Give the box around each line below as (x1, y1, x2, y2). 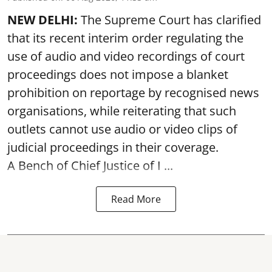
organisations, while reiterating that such (7, 102, 236, 119)
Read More (111, 192, 161, 206)
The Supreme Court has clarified (78, 11, 261, 28)
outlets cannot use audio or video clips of (7, 120, 237, 137)
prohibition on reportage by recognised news (7, 84, 259, 101)
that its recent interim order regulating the (7, 29, 243, 46)
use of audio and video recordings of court (7, 47, 245, 64)
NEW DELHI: (7, 11, 78, 28)
